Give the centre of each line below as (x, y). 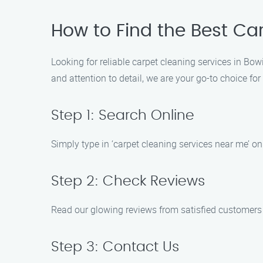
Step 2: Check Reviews (128, 181)
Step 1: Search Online (123, 116)
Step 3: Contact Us (115, 247)
